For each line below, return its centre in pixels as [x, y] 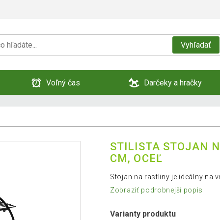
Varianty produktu [143, 214]
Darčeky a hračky [173, 82]
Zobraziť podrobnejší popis [157, 190]
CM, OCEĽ [136, 158]
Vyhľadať [196, 45]
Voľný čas [63, 82]
